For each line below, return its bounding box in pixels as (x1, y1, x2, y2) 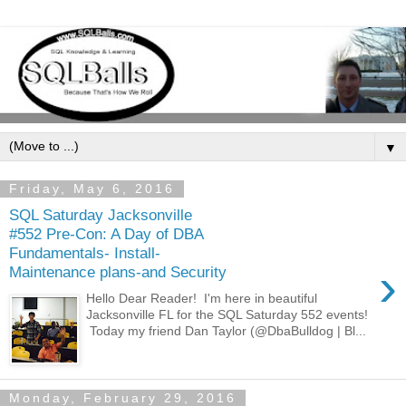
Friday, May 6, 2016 (9, 181, 175, 197)
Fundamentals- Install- (9, 244, 160, 263)
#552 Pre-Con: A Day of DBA (9, 225, 203, 244)
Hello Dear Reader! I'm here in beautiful (86, 290, 318, 305)
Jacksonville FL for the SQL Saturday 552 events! (86, 306, 369, 322)
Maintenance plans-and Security (9, 263, 227, 282)
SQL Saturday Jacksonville (9, 206, 192, 225)
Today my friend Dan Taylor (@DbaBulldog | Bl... (86, 323, 367, 338)
